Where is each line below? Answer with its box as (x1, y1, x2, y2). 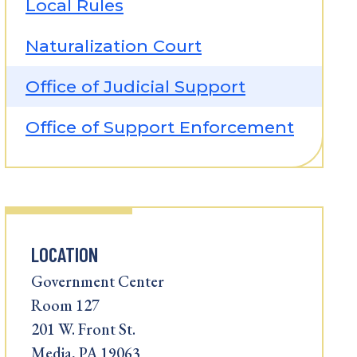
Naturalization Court (25, 36, 202, 56)
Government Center (31, 271, 164, 292)
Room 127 (31, 295, 100, 316)
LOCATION (31, 242, 98, 266)
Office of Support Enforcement (25, 117, 294, 137)
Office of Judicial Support (25, 76, 245, 96)
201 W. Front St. (31, 319, 135, 339)
